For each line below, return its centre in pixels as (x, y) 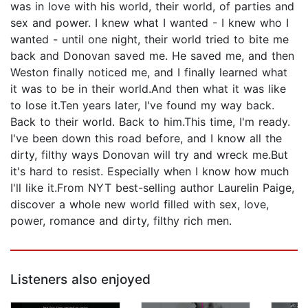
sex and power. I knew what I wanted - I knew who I (150, 23)
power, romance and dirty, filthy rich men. (121, 221)
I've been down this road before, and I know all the (146, 139)
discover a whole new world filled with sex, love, (140, 205)
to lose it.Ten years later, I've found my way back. (142, 106)
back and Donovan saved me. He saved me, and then (152, 56)
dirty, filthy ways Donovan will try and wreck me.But (149, 155)
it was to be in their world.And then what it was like (148, 89)
